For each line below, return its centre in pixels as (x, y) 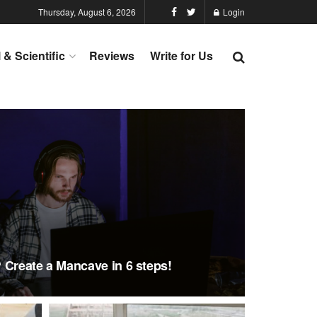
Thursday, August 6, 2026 (87, 12)
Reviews (112, 56)
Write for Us (181, 56)
